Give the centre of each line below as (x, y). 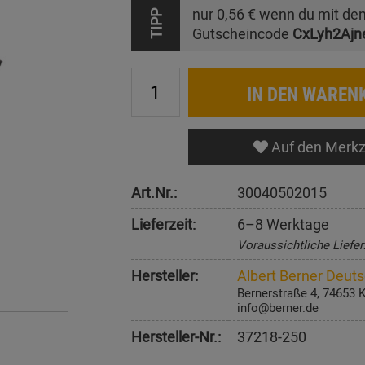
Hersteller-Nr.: (176, 336)
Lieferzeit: (163, 224)
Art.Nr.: (154, 192)
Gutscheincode (242, 33)
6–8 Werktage (283, 224)
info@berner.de (277, 307)
